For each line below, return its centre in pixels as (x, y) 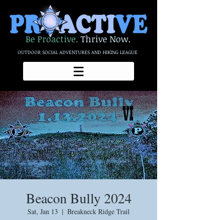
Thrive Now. (106, 39)
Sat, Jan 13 (43, 211)
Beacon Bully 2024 (79, 198)
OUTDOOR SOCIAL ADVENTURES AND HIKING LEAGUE (78, 52)
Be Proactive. (52, 39)
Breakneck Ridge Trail (98, 211)
